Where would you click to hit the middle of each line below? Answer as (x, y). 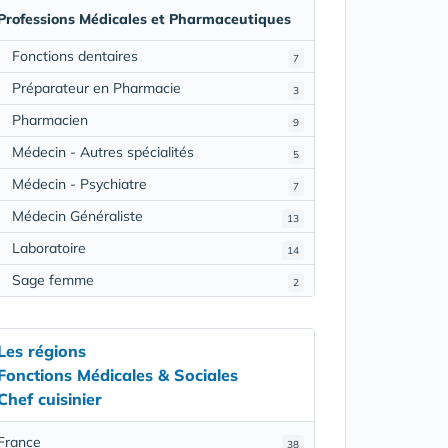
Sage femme (52, 279)
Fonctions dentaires (74, 55)
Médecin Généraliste (77, 215)
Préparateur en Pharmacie (96, 87)
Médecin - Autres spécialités (102, 151)
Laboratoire (48, 247)
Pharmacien (49, 119)
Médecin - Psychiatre (79, 183)
